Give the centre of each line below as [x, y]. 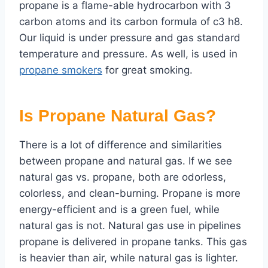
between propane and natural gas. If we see [126, 161]
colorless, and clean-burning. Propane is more [130, 194]
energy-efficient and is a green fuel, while [119, 210]
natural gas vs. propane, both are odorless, [123, 177]
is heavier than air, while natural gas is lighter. [129, 258]
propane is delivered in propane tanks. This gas [133, 242]
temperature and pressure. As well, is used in [128, 54]
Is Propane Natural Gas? [118, 116]
